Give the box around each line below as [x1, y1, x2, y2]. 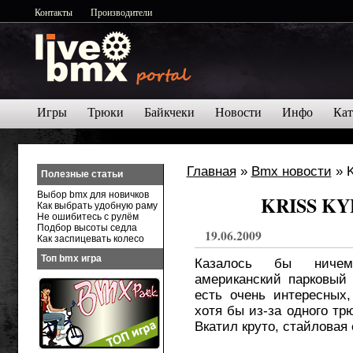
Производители [91, 6, 152, 18]
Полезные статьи [40, 169, 123, 180]
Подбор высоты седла [36, 222, 137, 233]
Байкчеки [144, 106, 195, 119]
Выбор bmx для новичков [36, 189, 149, 200]
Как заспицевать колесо [36, 233, 144, 244]
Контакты [35, 6, 72, 18]
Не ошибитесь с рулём [36, 211, 139, 222]
